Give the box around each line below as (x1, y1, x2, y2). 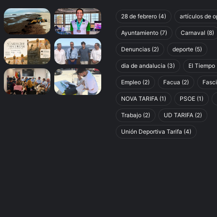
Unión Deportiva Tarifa (121, 127, 182, 135)
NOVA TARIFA (121, 94, 158, 102)
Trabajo (121, 111, 141, 119)
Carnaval (181, 29, 205, 36)
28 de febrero (121, 12, 157, 20)
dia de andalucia (121, 62, 166, 69)
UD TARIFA (164, 111, 193, 119)
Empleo (121, 78, 141, 86)
